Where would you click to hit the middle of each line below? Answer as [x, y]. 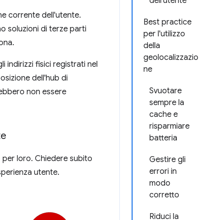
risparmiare [169, 126]
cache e [164, 114]
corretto [164, 195]
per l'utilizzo [164, 34]
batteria [163, 138]
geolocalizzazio [171, 57]
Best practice [167, 22]
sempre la [167, 103]
